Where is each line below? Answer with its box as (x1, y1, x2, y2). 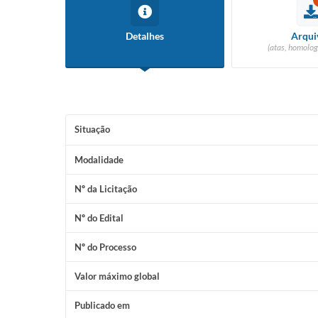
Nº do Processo (75, 241, 136, 253)
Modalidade (75, 154, 124, 165)
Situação (75, 124, 110, 135)
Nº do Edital (75, 212, 124, 224)
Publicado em (75, 300, 130, 311)
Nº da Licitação (75, 183, 137, 194)
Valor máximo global (75, 270, 160, 282)
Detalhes (126, 30, 164, 42)
